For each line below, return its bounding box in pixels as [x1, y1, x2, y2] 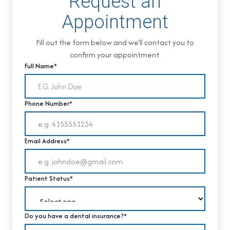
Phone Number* [25, 99, 72, 109]
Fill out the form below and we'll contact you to [36, 37, 194, 48]
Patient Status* [25, 174, 73, 184]
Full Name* [25, 61, 57, 71]
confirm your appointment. [69, 49, 161, 61]
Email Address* [25, 136, 70, 146]
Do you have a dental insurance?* [25, 211, 127, 221]
